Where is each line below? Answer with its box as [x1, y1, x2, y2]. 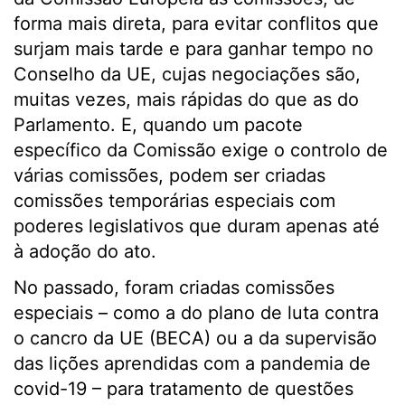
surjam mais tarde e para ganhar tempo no [14, 38, 373, 60]
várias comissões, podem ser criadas [14, 165, 325, 186]
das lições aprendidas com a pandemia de [14, 353, 371, 374]
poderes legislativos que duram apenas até [14, 215, 380, 237]
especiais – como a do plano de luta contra [14, 302, 379, 324]
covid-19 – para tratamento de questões [14, 378, 353, 400]
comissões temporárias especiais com [14, 190, 335, 212]
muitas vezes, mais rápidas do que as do [14, 89, 359, 110]
